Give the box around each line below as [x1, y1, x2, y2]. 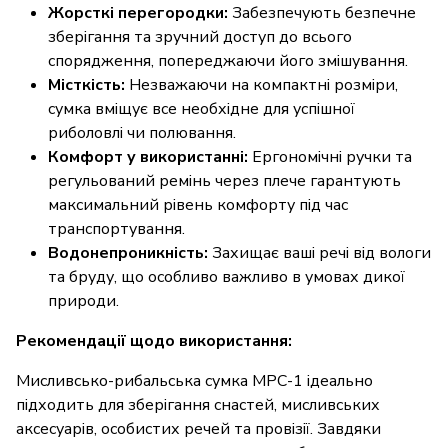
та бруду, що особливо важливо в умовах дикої [48, 266, 405, 289]
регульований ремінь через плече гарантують [48, 170, 401, 193]
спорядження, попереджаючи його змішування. [48, 50, 408, 73]
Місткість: [48, 74, 125, 97]
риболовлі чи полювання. [48, 122, 236, 145]
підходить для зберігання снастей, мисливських [16, 394, 380, 417]
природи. [48, 290, 119, 313]
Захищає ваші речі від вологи [208, 242, 431, 265]
